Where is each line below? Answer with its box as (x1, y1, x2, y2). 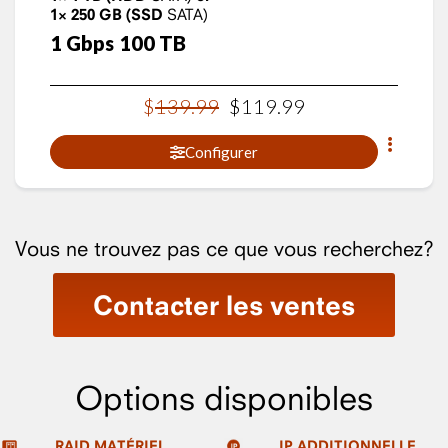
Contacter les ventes (93, 289, 355, 321)
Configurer (185, 143, 258, 161)
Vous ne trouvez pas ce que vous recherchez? (14, 236, 434, 260)
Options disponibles (75, 379, 373, 417)
